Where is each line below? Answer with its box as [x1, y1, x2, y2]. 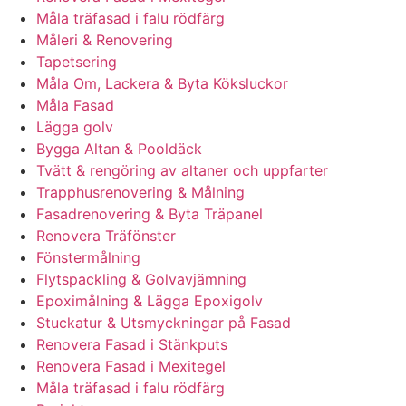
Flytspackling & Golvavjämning [36, 270, 246, 289]
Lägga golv [36, 118, 113, 137]
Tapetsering [36, 53, 117, 72]
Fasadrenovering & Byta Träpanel [36, 205, 263, 224]
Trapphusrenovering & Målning [36, 183, 245, 202]
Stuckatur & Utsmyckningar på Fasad [36, 314, 291, 333]
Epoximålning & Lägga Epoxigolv [36, 292, 263, 311]
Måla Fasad [36, 96, 114, 115]
